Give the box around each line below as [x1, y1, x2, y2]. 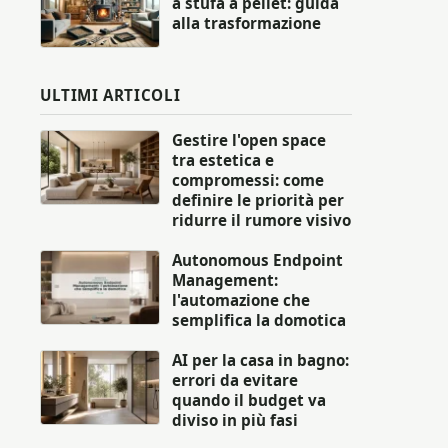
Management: [172, 269, 278, 290]
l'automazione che [172, 289, 310, 310]
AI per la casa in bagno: [172, 349, 349, 370]
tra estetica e [172, 149, 274, 170]
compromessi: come [172, 169, 324, 190]
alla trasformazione [172, 12, 321, 33]
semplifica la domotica [172, 309, 346, 330]
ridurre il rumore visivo [172, 209, 351, 230]
